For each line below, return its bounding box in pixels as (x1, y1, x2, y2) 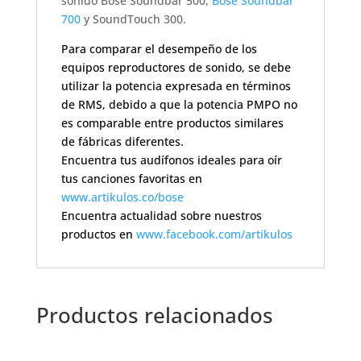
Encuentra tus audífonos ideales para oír (60, 152, 282, 168)
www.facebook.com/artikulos (135, 226, 293, 243)
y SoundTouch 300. (80, 11, 186, 27)
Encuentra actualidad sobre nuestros (60, 208, 262, 224)
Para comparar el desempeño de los (60, 41, 257, 57)
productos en (60, 226, 133, 243)
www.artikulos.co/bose (60, 189, 184, 205)
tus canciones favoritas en (60, 171, 202, 187)
